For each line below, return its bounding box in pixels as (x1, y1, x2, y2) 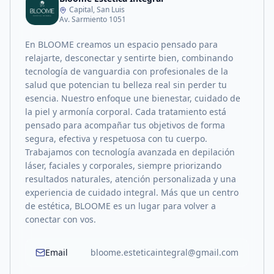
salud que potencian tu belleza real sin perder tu (25, 79, 227, 91)
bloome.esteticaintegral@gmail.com (91, 246, 239, 258)
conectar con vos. (25, 213, 96, 225)
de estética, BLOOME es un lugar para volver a (25, 200, 216, 212)
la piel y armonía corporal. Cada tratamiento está (25, 106, 226, 117)
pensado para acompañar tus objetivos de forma (25, 119, 225, 131)
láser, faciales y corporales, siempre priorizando (25, 160, 221, 171)
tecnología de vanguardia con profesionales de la (25, 65, 228, 77)
